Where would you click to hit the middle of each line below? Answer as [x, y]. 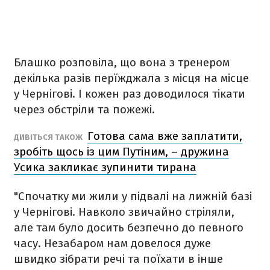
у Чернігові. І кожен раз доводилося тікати [130, 94]
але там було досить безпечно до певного [129, 228]
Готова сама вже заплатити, [165, 136]
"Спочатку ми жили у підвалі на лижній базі [133, 196]
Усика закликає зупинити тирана [105, 167]
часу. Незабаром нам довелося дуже [112, 243]
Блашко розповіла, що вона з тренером [122, 62]
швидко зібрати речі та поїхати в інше [118, 259]
